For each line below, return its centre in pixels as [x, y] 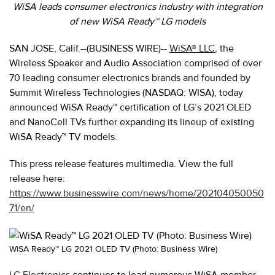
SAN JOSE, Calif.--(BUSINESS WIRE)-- [89, 48]
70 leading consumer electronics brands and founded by [130, 78]
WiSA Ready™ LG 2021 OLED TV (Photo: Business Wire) [113, 249]
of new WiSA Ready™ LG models [137, 21]
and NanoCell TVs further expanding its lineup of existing [132, 122]
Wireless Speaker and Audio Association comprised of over [135, 63]
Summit [25, 92]
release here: [37, 178]
